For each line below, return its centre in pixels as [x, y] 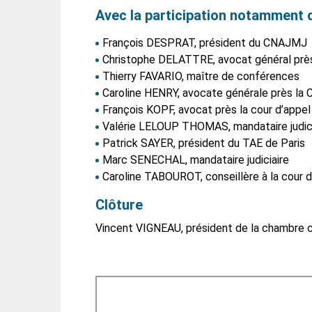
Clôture [119, 205]
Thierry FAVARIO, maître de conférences [201, 77]
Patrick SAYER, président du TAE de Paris [204, 143]
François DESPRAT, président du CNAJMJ [205, 43]
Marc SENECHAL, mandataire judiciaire [196, 160]
